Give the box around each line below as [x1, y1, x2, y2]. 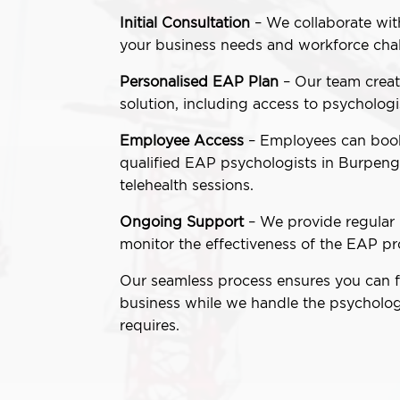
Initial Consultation [120, 13, 251, 30]
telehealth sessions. [120, 176, 254, 193]
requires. [120, 316, 180, 333]
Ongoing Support [120, 212, 245, 229]
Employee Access [120, 131, 245, 148]
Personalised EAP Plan [120, 72, 279, 89]
